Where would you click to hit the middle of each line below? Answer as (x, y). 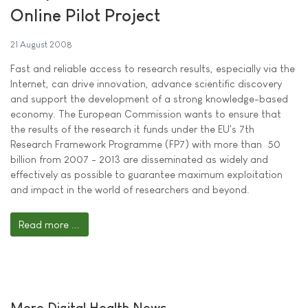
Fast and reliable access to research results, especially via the (153, 68)
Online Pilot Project (85, 15)
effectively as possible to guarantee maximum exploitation (146, 174)
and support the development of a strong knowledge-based (149, 98)
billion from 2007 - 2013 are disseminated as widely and (139, 159)
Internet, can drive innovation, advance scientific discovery (146, 83)
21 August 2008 (41, 44)
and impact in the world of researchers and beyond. (130, 189)
